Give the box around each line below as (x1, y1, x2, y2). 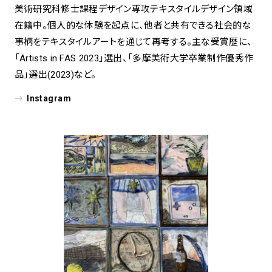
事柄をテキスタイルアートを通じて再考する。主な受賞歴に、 (14, 36, 253, 47)
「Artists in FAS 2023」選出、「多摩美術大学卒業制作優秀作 (14, 52, 254, 64)
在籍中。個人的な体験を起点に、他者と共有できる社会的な (14, 19, 251, 31)
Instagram (27, 93, 72, 103)
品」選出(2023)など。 (14, 69, 97, 80)
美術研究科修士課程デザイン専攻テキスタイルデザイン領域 (14, 3, 253, 15)
